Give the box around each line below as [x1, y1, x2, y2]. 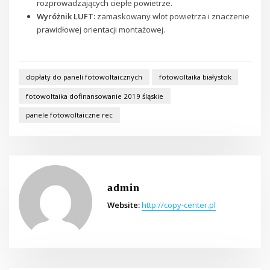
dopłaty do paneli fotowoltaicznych [25, 72, 142, 82]
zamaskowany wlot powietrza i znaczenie [95, 11, 250, 22]
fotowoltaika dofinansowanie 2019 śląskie [25, 91, 163, 101]
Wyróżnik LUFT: [36, 11, 95, 22]
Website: [107, 199, 140, 210]
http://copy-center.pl [141, 199, 216, 210]
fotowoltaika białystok [159, 72, 231, 82]
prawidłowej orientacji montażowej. [36, 24, 165, 36]
